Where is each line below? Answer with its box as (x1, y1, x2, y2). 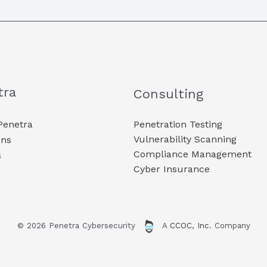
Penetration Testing (133, 118, 222, 130)
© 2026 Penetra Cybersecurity (17, 221, 138, 231)
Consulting (133, 86, 203, 101)
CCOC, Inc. (169, 221, 212, 231)
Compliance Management (133, 148, 252, 160)
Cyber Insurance (133, 163, 210, 175)
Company (211, 221, 250, 231)
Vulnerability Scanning (133, 133, 237, 145)
